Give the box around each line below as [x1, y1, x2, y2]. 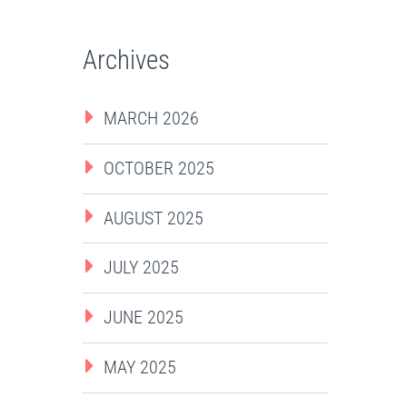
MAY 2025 [104, 355, 176, 378]
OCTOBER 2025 [104, 156, 214, 179]
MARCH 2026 [104, 107, 199, 130]
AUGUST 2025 [104, 206, 203, 229]
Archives [83, 45, 170, 75]
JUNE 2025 [104, 306, 184, 329]
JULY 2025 [104, 256, 179, 279]
